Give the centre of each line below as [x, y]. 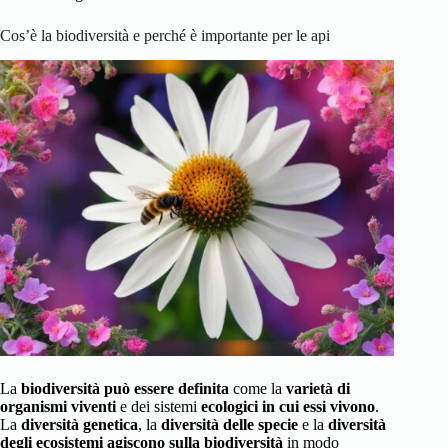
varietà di [318, 388]
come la [257, 388]
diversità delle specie [229, 424]
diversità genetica [79, 424]
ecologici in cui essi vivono [288, 406]
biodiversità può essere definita [125, 388]
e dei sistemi [158, 406]
